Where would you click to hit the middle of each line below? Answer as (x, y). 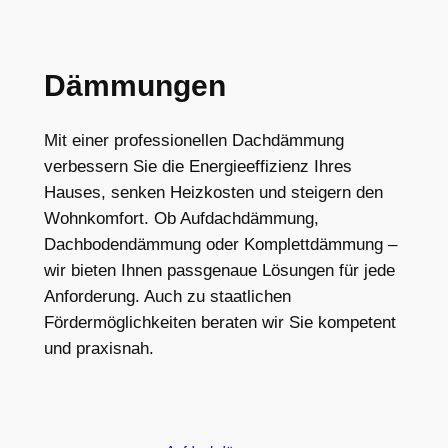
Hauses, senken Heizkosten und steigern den (213, 192)
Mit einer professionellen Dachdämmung (193, 140)
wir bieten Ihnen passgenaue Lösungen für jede (219, 270)
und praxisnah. (98, 348)
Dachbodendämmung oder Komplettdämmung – (220, 244)
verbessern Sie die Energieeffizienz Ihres (197, 166)
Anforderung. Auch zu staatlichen (167, 296)
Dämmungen (134, 85)
